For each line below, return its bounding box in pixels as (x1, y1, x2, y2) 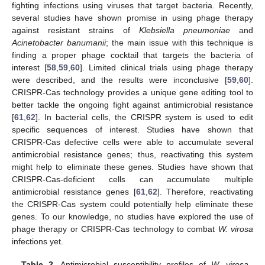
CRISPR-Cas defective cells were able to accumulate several (12, 137, 253, 147)
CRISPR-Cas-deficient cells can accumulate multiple (12, 174, 253, 185)
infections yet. (12, 237, 63, 247)
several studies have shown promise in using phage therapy (12, 13, 253, 23)
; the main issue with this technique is (106, 38, 253, 48)
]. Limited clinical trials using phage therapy (79, 63, 254, 73)
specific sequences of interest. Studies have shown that (12, 125, 253, 135)
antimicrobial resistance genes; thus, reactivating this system (12, 150, 253, 160)
